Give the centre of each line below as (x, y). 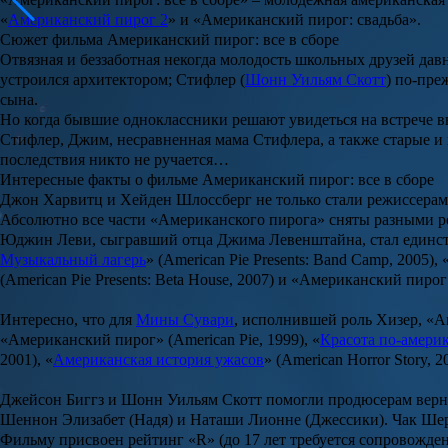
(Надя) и (157, 420)
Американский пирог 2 (88, 20)
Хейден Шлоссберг (186, 200)
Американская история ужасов (158, 360)
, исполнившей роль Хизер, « (334, 320)
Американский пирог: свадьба (305, 20)
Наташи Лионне (245, 420)
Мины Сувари (185, 320)
